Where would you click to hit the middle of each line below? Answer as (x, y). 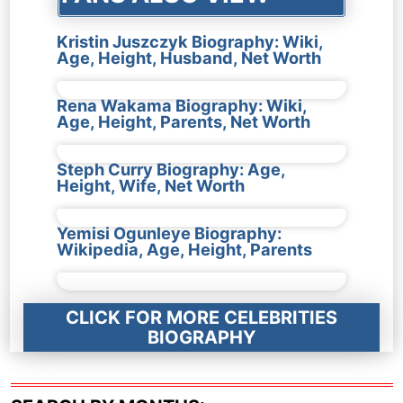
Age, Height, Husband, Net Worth (188, 58)
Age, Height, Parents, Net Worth (183, 122)
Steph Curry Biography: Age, (170, 170)
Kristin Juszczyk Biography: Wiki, (189, 42)
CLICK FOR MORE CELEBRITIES (201, 318)
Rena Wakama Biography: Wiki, (181, 106)
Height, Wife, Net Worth (150, 186)
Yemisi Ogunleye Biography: (169, 233)
